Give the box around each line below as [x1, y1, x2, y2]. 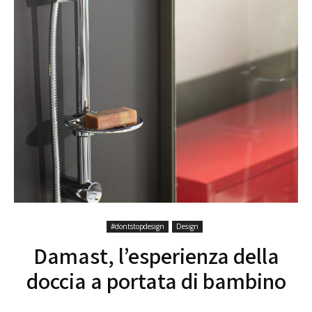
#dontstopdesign [110, 221, 164, 231]
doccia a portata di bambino [26, 266, 286, 295]
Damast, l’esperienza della [33, 241, 279, 270]
